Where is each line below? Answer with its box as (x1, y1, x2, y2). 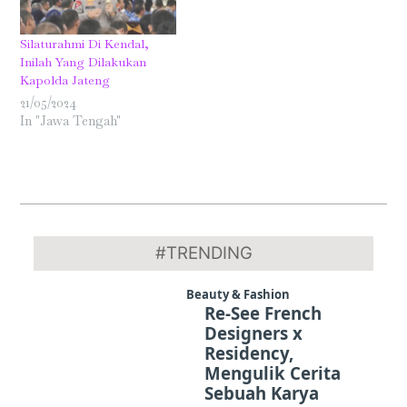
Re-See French (203, 302, 322, 325)
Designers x (203, 322, 303, 345)
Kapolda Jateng (20, 72, 111, 89)
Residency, (203, 342, 293, 365)
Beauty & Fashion (185, 286, 290, 303)
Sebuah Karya (203, 382, 319, 405)
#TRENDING (154, 243, 253, 264)
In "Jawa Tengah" (20, 113, 122, 130)
